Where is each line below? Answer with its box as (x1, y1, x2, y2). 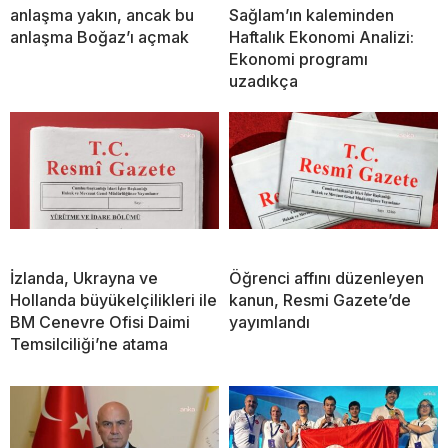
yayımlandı (229, 311, 310, 332)
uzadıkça (229, 70, 298, 91)
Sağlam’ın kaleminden (229, 4, 394, 25)
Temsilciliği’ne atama (10, 333, 168, 354)
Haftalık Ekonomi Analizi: (229, 26, 414, 47)
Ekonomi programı (229, 48, 368, 69)
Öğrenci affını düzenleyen (229, 267, 424, 288)
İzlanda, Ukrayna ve (10, 267, 158, 288)
